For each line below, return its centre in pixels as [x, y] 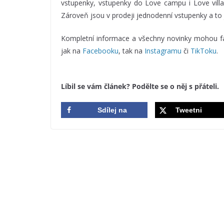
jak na [72, 51]
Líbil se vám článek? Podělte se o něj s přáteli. [140, 86]
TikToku [203, 51]
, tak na [131, 51]
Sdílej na [112, 110]
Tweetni [188, 110]
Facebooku [100, 51]
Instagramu [163, 51]
